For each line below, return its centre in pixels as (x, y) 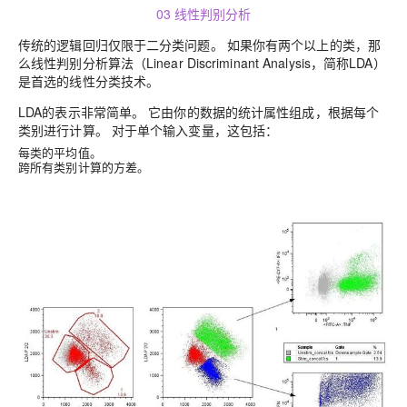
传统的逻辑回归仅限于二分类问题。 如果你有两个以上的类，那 (200, 44)
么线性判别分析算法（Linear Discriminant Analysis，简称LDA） (202, 62)
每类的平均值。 (60, 152)
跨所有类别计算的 (66, 166)
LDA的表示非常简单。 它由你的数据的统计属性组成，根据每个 (199, 111)
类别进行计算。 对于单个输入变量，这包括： (149, 129)
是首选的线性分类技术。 (89, 80)
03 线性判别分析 (203, 13)
